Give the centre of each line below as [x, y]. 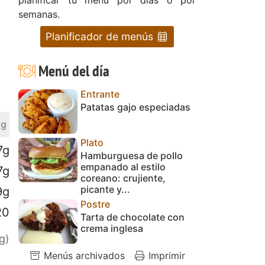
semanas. [39, 14]
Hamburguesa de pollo [132, 155]
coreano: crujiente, [123, 178]
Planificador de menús [101, 36]
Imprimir [165, 255]
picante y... [105, 189]
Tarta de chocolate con [132, 217]
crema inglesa [112, 228]
